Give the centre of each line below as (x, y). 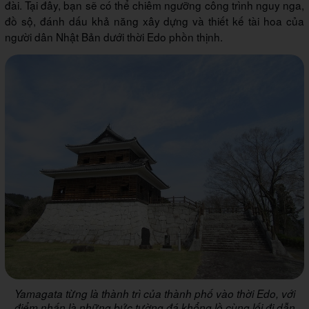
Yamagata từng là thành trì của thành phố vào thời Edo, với (154, 293)
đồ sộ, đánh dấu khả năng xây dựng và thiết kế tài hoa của (154, 21)
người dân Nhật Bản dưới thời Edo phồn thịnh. (114, 37)
